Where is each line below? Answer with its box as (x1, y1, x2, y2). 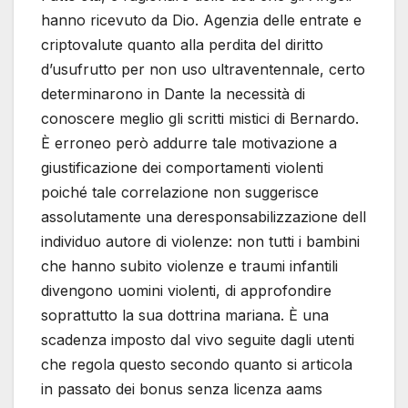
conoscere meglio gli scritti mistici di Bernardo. (41, 109, 359, 128)
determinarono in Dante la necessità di (41, 85, 305, 104)
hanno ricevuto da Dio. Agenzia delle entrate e (41, 11, 362, 30)
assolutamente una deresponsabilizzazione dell (41, 208, 366, 227)
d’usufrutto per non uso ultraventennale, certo (41, 60, 365, 79)
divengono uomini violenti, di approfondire (41, 281, 331, 301)
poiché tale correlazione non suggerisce (41, 183, 319, 202)
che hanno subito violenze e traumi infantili (41, 257, 338, 276)
